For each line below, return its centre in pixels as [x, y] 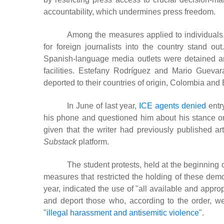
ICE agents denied [172, 105]
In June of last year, [103, 105]
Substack [60, 141]
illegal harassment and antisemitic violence [123, 212]
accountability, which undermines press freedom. [129, 11]
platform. [93, 141]
